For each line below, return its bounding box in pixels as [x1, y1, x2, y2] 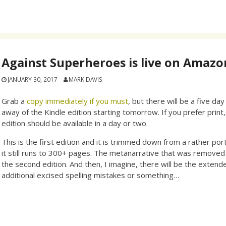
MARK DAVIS [68, 75, 102, 84]
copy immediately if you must [27, 95, 129, 106]
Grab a [2, 95, 27, 106]
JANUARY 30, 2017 [8, 75, 58, 84]
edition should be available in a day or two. [2, 118, 148, 128]
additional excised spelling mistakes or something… [2, 169, 180, 180]
